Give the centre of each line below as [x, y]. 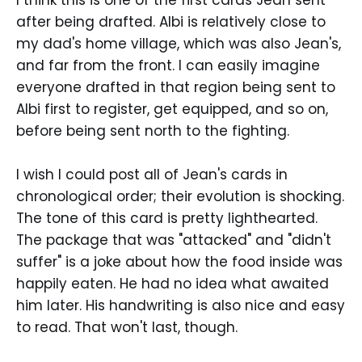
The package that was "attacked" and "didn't [174, 240]
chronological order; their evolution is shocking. [180, 197]
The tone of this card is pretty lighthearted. [167, 219]
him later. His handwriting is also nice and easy [181, 306]
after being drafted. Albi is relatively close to [171, 22]
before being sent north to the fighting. [153, 131]
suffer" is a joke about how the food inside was [179, 262]
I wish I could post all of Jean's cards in [152, 175]
